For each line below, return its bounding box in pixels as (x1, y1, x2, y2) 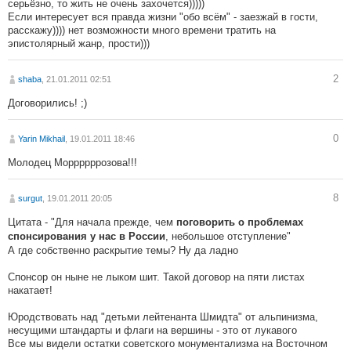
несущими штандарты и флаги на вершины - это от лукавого (8, 324, 297, 337)
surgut (18, 194, 42, 204)
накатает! (8, 284, 52, 297)
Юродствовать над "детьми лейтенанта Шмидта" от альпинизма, (8, 311, 318, 324)
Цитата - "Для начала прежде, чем (8, 216, 176, 229)
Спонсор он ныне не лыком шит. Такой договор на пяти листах (8, 271, 305, 284)
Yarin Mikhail (18, 134, 65, 144)
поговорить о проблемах (176, 217, 303, 229)
